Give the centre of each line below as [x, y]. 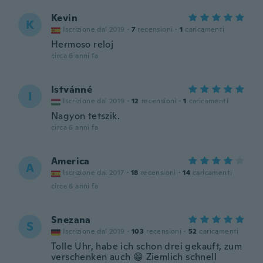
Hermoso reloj [82, 44]
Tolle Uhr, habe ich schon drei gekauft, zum [147, 246]
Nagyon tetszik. [85, 116]
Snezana [71, 220]
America [70, 161]
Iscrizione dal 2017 [94, 173]
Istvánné [72, 90]
